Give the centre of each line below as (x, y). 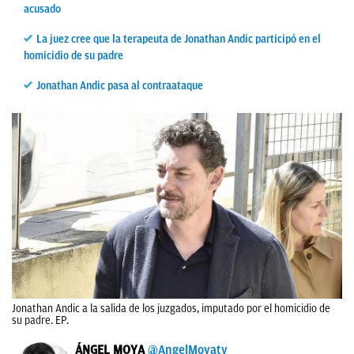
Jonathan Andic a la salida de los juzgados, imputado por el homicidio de (171, 309)
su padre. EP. (40, 321)
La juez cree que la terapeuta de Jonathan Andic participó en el (179, 39)
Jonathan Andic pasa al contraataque (120, 86)
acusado (42, 9)
